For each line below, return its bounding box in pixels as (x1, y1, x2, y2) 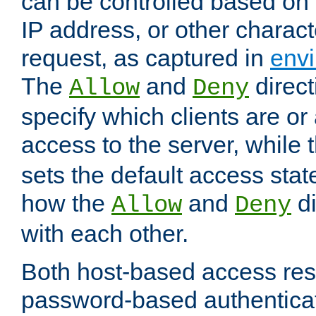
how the (21, 190, 111, 217)
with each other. (21, 220, 188, 248)
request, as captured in (21, 44, 270, 72)
